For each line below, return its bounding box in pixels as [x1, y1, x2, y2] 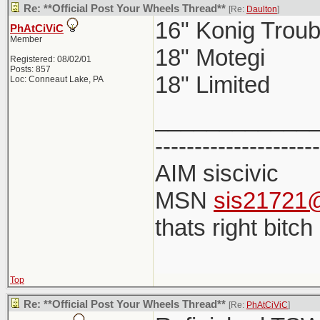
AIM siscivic [155, 160, 279, 186]
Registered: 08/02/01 [10, 54, 91, 64]
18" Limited [155, 71, 270, 98]
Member [10, 34, 42, 44]
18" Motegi [155, 44, 265, 71]
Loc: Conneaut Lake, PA [10, 74, 104, 84]
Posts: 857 [10, 64, 51, 74]
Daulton [246, 4, 277, 14]
